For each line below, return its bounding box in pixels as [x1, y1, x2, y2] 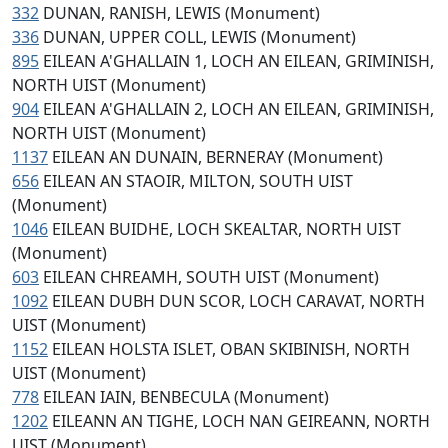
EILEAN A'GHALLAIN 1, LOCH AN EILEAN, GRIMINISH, [43, 50, 434, 72]
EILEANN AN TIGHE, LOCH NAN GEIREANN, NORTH [52, 410, 430, 432]
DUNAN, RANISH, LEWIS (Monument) [43, 2, 320, 24]
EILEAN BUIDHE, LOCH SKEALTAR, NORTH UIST [52, 218, 401, 240]
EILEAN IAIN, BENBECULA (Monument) [43, 386, 329, 408]
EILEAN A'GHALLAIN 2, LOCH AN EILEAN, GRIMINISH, [43, 98, 434, 120]
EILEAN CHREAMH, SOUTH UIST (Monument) [43, 266, 379, 288]
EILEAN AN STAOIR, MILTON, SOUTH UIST [43, 170, 353, 192]
